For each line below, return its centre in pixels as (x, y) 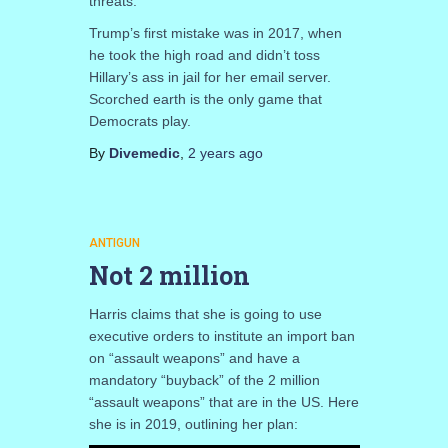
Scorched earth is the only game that (205, 98)
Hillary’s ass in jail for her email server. (209, 76)
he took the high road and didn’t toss (204, 54)
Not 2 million (169, 275)
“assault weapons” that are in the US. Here (223, 401)
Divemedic (144, 152)
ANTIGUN (114, 242)
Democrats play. (139, 120)
